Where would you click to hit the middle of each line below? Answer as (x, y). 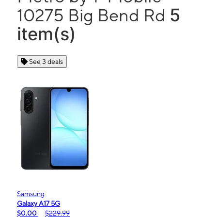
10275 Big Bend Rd (93, 15)
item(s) (46, 34)
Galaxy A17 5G (39, 203)
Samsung (31, 194)
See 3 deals (46, 62)
